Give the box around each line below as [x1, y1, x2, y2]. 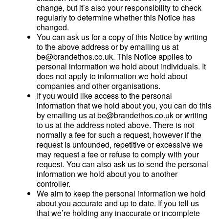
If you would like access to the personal [37, 90, 172, 101]
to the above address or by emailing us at [37, 41, 178, 52]
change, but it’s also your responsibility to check [37, 2, 201, 13]
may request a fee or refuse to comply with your [37, 149, 199, 160]
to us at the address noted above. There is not [37, 119, 194, 131]
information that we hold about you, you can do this [37, 100, 212, 111]
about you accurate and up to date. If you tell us [37, 197, 199, 209]
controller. [37, 178, 70, 189]
